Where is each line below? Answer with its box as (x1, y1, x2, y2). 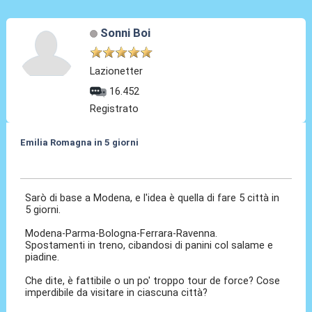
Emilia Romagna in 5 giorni (19, 136, 139, 148)
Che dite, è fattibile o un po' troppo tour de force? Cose (25, 274, 281, 287)
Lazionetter (90, 64, 143, 77)
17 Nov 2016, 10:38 (19, 158, 105, 169)
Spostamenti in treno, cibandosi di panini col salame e (25, 238, 274, 251)
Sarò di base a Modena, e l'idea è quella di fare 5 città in (25, 191, 280, 204)
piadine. (25, 250, 60, 263)
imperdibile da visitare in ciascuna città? (25, 286, 208, 299)
